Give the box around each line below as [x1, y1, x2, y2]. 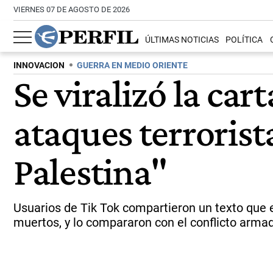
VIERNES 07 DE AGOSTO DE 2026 [13, 5, 130, 14]
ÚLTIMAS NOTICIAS [145, 35, 219, 46]
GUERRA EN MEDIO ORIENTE [77, 60, 188, 71]
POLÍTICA [225, 35, 263, 46]
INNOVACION [13, 60, 65, 71]
